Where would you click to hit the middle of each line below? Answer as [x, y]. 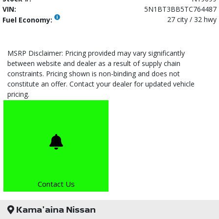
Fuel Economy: [28, 20]
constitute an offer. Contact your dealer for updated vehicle [101, 84]
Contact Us [56, 184]
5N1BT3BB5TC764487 [180, 9]
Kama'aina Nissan [55, 210]
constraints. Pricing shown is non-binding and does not [94, 74]
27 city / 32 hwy [192, 20]
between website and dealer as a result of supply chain [94, 64]
